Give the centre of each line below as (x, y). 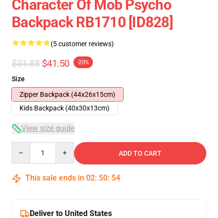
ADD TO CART (140, 153)
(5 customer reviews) (82, 44)
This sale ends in (55, 178)
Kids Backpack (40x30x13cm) (64, 108)
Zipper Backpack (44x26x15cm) (67, 94)
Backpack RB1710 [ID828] (92, 22)
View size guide (48, 128)
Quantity (25, 146)
